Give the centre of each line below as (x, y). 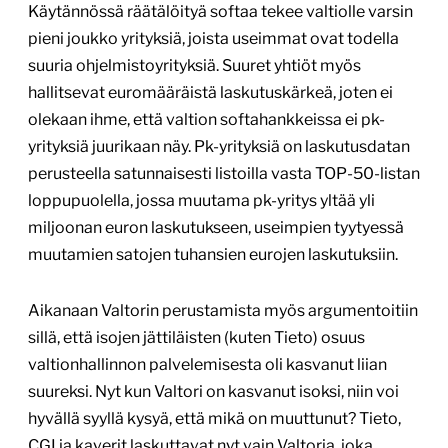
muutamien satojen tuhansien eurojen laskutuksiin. (213, 255)
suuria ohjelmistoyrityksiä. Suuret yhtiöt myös (194, 66)
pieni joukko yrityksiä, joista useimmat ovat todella (213, 39)
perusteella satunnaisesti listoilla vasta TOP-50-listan (224, 174)
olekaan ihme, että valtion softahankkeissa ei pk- (206, 120)
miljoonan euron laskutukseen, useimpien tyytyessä (216, 228)
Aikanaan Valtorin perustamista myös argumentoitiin (223, 311)
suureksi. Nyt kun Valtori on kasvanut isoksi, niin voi (213, 392)
